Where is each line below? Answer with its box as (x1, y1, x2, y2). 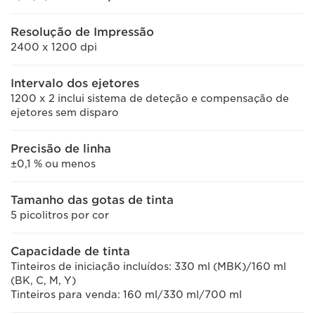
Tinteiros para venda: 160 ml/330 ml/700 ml (11, 289, 242, 300)
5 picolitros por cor (11, 210, 109, 221)
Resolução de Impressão (11, 25, 154, 39)
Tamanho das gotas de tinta (11, 193, 174, 207)
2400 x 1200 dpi (11, 41, 97, 53)
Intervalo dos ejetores (11, 77, 139, 90)
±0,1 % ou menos (11, 158, 96, 169)
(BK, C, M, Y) (11, 275, 76, 286)
